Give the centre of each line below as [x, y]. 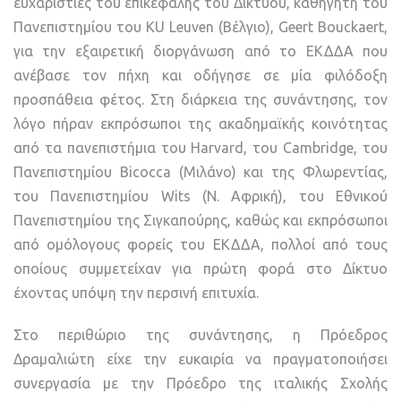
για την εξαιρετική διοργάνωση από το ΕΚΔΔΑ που [200, 51]
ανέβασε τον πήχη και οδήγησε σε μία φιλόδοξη [200, 76]
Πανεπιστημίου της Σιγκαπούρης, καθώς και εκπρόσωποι [200, 221]
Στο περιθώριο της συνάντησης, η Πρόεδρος [200, 335]
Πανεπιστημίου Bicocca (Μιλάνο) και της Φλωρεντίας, [200, 172]
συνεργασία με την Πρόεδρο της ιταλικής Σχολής [200, 384]
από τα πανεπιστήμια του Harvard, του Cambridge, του [200, 148]
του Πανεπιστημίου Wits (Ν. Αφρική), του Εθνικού [200, 196]
